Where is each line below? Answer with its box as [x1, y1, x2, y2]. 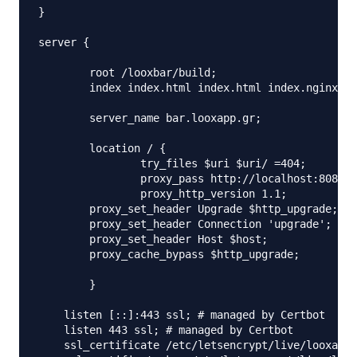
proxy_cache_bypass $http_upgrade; [38, 248, 89, 261]
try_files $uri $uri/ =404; [38, 157, 140, 170]
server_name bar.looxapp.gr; [38, 112, 89, 124]
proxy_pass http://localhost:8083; [38, 172, 140, 185]
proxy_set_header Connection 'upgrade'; [38, 218, 89, 230]
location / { [38, 142, 89, 155]
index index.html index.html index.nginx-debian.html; [38, 81, 89, 94]
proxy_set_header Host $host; [38, 233, 89, 245]
